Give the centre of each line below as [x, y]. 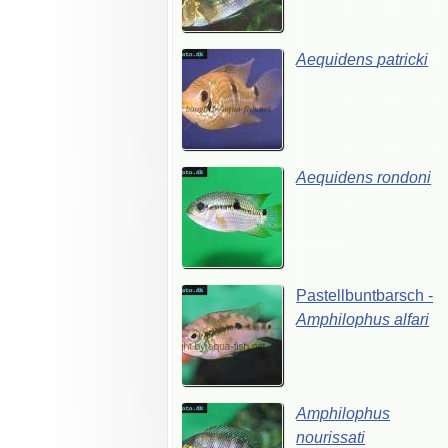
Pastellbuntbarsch [362, 295]
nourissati [331, 437]
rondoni [404, 177]
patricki [403, 59]
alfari [412, 319]
